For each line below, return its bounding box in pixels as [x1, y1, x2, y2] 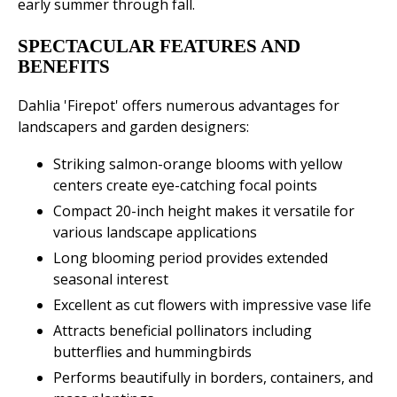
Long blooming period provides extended [53, 248, 328, 269]
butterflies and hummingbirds [53, 342, 252, 362]
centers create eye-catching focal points [53, 175, 317, 196]
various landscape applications [53, 222, 257, 243]
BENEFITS [18, 56, 110, 78]
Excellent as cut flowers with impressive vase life [53, 295, 371, 315]
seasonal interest [53, 269, 168, 290]
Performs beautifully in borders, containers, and [53, 368, 373, 388]
